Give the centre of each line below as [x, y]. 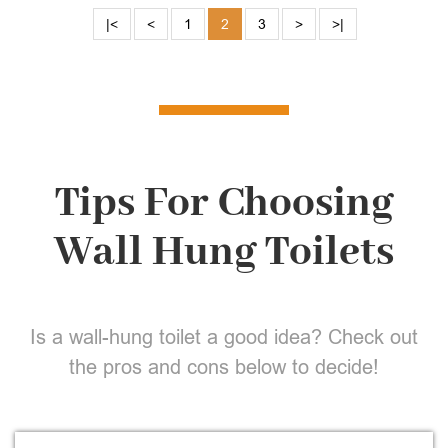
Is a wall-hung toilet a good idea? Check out [224, 336]
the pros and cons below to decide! [224, 366]
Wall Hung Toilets [224, 252]
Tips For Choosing [224, 203]
